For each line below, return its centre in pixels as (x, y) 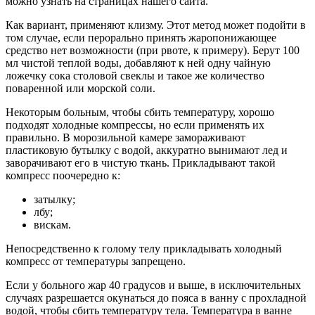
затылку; (54, 200)
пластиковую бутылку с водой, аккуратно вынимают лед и (147, 150)
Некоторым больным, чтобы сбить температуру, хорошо (140, 112)
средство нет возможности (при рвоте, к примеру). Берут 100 (153, 51)
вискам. (52, 225)
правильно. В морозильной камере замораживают (126, 138)
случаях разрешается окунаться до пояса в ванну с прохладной (156, 298)
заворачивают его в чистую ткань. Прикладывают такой (141, 163)
